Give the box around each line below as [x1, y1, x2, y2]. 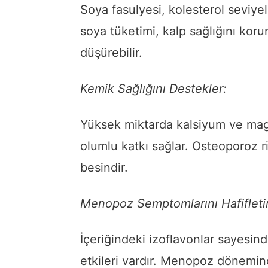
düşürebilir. [80, 45, 142, 60]
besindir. [80, 160, 128, 175]
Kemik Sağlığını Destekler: [80, 81, 227, 96]
